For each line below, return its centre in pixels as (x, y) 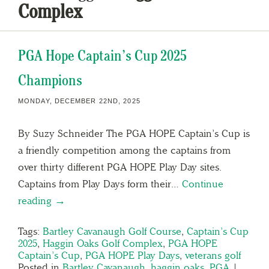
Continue (203, 183)
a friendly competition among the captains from (124, 150)
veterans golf (213, 255)
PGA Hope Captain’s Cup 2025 (102, 55)
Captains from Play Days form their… (100, 183)
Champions (50, 80)
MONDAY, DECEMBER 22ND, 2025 (79, 101)
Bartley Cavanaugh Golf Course (112, 231)
